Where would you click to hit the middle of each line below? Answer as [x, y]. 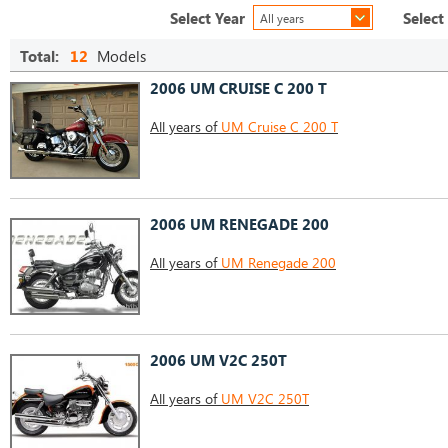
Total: [39, 56]
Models [119, 56]
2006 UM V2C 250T [218, 360]
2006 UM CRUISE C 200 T [238, 88]
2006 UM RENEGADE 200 [239, 224]
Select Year [207, 18]
